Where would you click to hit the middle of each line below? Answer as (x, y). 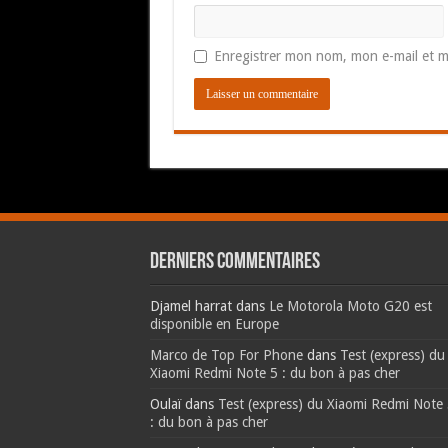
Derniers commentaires (234, 262)
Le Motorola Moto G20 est (350, 306)
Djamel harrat (190, 306)
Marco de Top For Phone (226, 355)
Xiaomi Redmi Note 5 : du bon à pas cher (274, 373)
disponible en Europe (214, 324)
